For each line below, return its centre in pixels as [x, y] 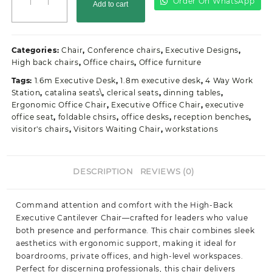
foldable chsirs [87, 117]
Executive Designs [202, 50]
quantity [47, 69]
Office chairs [109, 62]
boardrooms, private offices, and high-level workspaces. [130, 256]
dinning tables [192, 93]
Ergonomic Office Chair [59, 105]
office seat [32, 117]
